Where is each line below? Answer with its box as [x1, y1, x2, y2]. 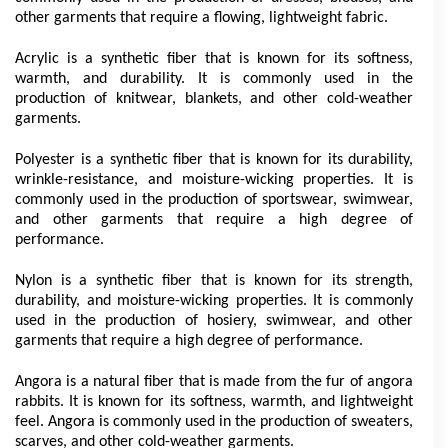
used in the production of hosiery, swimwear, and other [15, 313, 413, 329]
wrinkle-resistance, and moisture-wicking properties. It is [15, 172, 413, 188]
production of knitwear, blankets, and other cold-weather [15, 91, 413, 107]
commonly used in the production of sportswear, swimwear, [15, 192, 413, 208]
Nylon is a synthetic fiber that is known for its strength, [15, 273, 413, 289]
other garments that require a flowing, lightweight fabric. [15, 10, 388, 26]
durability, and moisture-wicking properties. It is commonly [15, 293, 413, 309]
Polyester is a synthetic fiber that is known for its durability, [15, 152, 413, 168]
